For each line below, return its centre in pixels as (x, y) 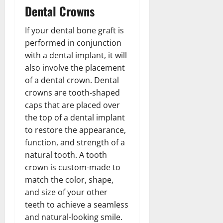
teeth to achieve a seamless (77, 204)
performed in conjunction (73, 43)
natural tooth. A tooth (66, 155)
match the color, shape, (69, 179)
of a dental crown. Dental (72, 80)
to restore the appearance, (75, 130)
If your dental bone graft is (74, 30)
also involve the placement (75, 67)
